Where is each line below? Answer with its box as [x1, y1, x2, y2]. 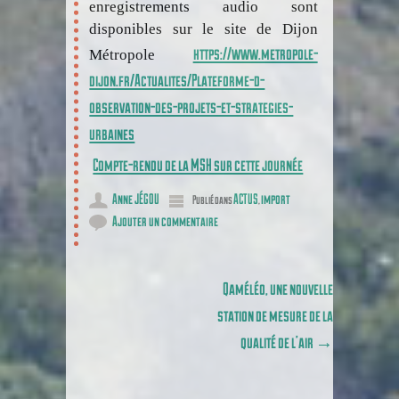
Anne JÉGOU [112, 190, 160, 208]
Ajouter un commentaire [112, 212, 219, 230]
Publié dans [192, 192, 234, 208]
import [261, 190, 291, 208]
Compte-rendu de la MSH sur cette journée [93, 154, 304, 175]
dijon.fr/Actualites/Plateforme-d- [89, 69, 265, 91]
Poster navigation [66, 276, 187, 304]
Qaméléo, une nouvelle [223, 278, 333, 299]
